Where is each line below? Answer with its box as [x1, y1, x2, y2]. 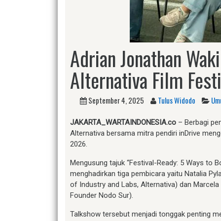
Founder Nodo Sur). [70, 190, 133, 200]
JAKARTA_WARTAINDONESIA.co [70, 117, 176, 127]
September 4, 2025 [88, 95, 144, 106]
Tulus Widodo [158, 95, 195, 106]
